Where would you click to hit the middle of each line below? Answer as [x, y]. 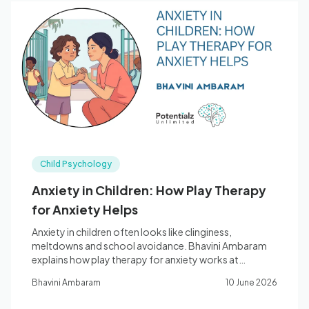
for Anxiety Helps [85, 209]
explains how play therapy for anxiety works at [135, 259]
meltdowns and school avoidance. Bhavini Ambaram [149, 246]
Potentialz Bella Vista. [80, 273]
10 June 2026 [251, 282]
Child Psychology [76, 164]
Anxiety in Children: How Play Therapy [149, 190]
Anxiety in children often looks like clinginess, [132, 232]
